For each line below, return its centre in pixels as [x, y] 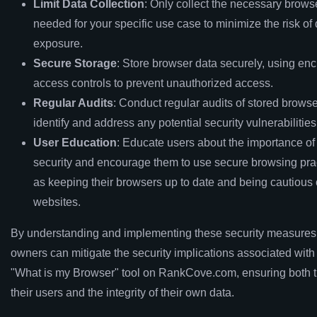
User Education [75, 143]
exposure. [58, 44]
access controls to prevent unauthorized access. [153, 83]
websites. [57, 202]
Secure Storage [75, 63]
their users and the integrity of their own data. [122, 293]
